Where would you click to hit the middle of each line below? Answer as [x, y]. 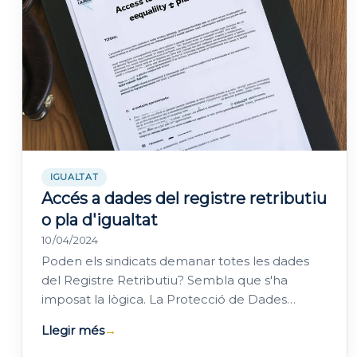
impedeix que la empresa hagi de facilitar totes [183, 318]
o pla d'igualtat [100, 220]
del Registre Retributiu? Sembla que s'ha [165, 280]
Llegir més [73, 330]
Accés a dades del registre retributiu [184, 198]
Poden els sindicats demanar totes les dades [175, 261]
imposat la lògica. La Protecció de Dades [164, 299]
